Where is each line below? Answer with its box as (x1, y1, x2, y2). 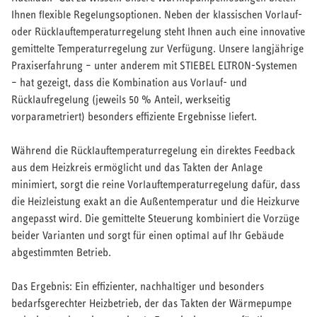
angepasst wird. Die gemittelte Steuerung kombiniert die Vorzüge (11, 212, 299, 224)
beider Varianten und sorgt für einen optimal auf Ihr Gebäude (11, 229, 284, 241)
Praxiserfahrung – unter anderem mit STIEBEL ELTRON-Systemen (11, 59, 297, 71)
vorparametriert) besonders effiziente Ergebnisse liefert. (11, 110, 257, 122)
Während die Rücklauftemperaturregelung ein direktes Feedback (11, 144, 295, 156)
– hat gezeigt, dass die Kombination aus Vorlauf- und (11, 76, 247, 88)
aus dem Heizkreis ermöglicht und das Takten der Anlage (11, 161, 263, 173)
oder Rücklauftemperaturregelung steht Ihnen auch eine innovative (11, 25, 305, 38)
